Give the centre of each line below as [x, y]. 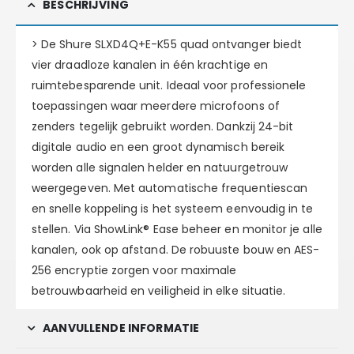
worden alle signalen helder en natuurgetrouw [160, 168]
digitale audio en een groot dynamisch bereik [158, 147]
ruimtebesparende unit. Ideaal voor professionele [169, 86]
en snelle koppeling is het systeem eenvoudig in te [173, 209]
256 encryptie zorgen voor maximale [134, 271]
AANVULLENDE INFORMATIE [121, 328]
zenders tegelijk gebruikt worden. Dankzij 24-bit [163, 127]
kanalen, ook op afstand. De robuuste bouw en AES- [176, 250]
